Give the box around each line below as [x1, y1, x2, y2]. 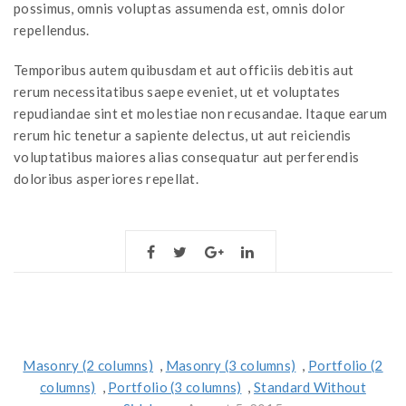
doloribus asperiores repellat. [14, 170, 199, 188]
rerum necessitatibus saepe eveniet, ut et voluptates [14, 83, 341, 101]
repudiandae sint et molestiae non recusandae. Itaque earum [14, 105, 388, 122]
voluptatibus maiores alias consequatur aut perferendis [14, 149, 360, 166]
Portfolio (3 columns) [108, 379, 242, 395]
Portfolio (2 [308, 357, 383, 373]
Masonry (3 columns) [165, 357, 296, 373]
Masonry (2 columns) [23, 357, 154, 373]
